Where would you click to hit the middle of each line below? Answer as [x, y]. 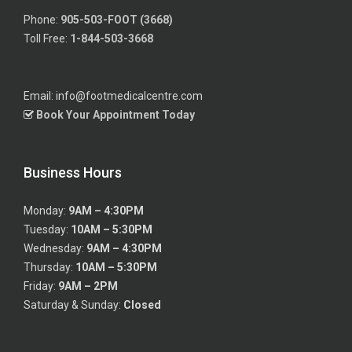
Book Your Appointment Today [115, 114]
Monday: [46, 210]
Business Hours [73, 172]
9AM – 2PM [88, 286]
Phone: [42, 20]
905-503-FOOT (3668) [117, 20]
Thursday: [49, 267]
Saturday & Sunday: [73, 304]
